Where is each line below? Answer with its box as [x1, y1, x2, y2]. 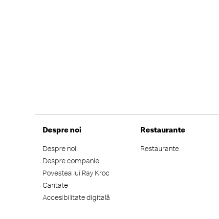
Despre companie [43, 156, 99, 165]
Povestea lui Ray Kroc [43, 168, 109, 177]
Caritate [43, 180, 68, 190]
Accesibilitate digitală [43, 193, 110, 202]
